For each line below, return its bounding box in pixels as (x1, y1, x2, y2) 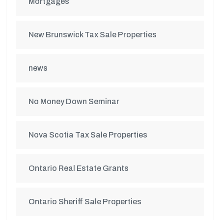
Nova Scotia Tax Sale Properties (28, 131, 147, 139)
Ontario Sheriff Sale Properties (28, 197, 141, 206)
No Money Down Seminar (28, 97, 119, 106)
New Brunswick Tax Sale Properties (28, 30, 157, 39)
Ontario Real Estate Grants (28, 164, 129, 172)
